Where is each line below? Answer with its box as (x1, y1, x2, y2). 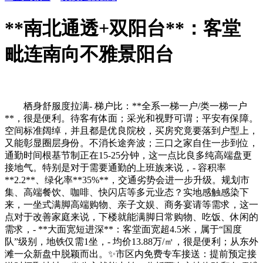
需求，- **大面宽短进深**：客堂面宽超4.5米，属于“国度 (5, 224, 242, 234)
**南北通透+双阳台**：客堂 (5, 18, 241, 39)
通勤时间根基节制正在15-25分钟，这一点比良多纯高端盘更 (5, 150, 252, 160)
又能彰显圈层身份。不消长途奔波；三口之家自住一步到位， (5, 137, 258, 148)
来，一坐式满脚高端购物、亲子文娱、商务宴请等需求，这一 (5, 199, 258, 210)
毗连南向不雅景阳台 (5, 43, 174, 65)
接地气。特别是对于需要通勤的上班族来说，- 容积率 (5, 162, 226, 173)
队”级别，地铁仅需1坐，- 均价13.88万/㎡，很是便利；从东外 (5, 236, 258, 247)
